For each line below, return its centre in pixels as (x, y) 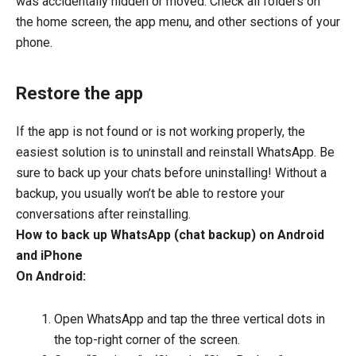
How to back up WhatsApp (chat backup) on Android (170, 234)
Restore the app (79, 94)
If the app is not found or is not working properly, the (161, 131)
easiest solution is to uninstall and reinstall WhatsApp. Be (175, 152)
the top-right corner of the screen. (147, 339)
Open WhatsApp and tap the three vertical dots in (190, 319)
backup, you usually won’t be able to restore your (150, 193)
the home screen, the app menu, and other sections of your (178, 22)
